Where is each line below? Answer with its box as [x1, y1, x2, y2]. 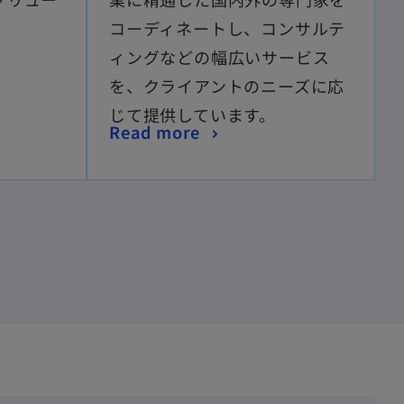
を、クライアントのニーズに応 [109, 74, 345, 98]
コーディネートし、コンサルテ [109, 16, 346, 41]
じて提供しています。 [109, 103, 276, 127]
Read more [109, 120, 201, 144]
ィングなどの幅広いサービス [109, 45, 330, 69]
